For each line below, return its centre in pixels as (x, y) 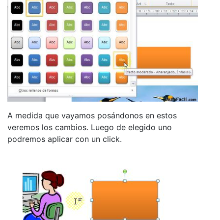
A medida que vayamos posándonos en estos (92, 116)
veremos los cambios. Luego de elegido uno (90, 127)
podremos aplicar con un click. (65, 139)
